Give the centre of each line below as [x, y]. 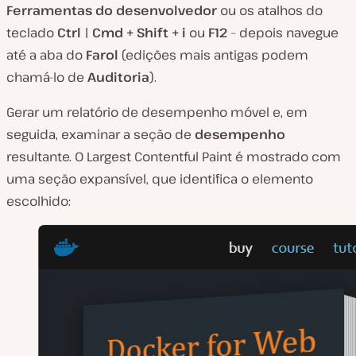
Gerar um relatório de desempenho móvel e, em [157, 112]
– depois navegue [284, 33]
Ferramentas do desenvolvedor [113, 11]
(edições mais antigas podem [215, 55]
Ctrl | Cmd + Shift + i [123, 33]
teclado [32, 33]
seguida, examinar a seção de [101, 135]
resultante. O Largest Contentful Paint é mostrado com [174, 157]
